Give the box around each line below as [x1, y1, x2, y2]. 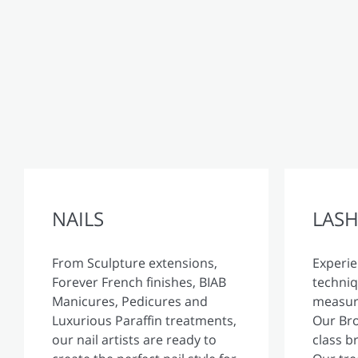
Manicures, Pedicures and [52, 292, 208, 310]
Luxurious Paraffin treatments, [52, 311, 237, 329]
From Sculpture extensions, [52, 253, 217, 272]
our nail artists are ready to [52, 330, 217, 348]
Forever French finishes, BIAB [52, 272, 226, 291]
